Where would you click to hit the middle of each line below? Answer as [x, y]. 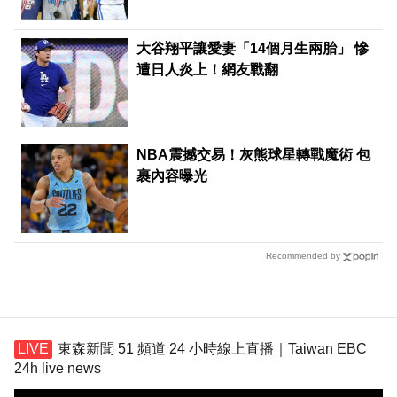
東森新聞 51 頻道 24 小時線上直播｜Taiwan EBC [212, 348]
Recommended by [303, 256]
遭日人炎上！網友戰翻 [208, 70]
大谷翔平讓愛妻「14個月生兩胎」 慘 [253, 49]
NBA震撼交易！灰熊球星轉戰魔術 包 [254, 155]
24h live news [58, 368]
